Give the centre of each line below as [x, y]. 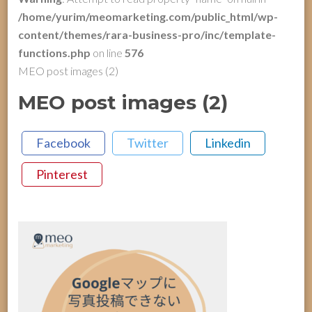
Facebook [64, 142]
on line [108, 53]
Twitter [148, 142]
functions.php [55, 53]
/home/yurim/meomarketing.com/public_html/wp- [148, 16]
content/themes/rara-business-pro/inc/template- [147, 34]
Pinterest [62, 174]
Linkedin [228, 142]
